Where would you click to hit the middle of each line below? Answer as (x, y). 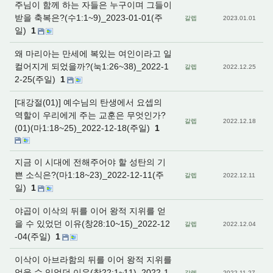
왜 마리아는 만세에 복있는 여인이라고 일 (93, 54)
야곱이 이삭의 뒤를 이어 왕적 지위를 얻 (90, 211)
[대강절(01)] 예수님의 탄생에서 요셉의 (88, 102)
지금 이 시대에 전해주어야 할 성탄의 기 (90, 162)
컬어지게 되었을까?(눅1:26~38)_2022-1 (92, 66)
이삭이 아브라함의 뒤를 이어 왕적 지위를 (93, 260)
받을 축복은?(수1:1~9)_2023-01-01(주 (89, 18)
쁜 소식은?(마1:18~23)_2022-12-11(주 (89, 175)
